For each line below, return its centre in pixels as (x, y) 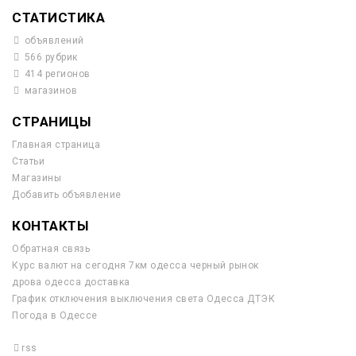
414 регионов (56, 74)
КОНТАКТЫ (50, 226)
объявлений (53, 41)
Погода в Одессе (55, 315)
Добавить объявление (67, 195)
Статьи (28, 161)
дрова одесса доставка (71, 282)
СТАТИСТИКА (58, 17)
